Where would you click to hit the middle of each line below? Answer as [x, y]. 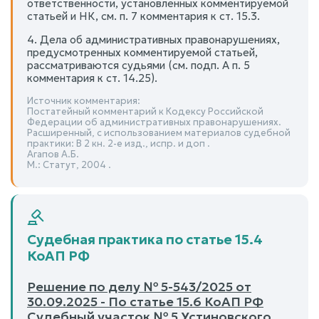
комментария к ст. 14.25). [92, 78]
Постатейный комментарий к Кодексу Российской [145, 111]
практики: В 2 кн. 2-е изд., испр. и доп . [119, 143]
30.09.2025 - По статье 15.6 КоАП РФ [145, 302]
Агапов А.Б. [53, 154]
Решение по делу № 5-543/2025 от [139, 287]
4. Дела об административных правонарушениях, [153, 40]
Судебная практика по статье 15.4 [145, 239]
